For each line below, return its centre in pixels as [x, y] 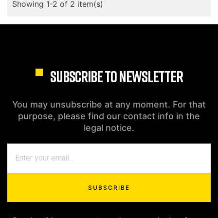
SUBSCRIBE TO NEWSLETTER [116, 76]
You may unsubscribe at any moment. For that [109, 104]
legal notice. [109, 127]
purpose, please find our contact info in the [109, 116]
